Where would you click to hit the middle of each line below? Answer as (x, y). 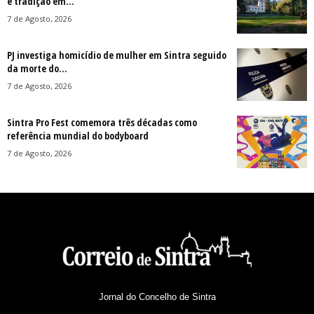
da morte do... (37, 68)
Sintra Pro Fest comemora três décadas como (102, 122)
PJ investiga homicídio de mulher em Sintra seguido (117, 55)
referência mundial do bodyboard (78, 135)
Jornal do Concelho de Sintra (157, 296)
